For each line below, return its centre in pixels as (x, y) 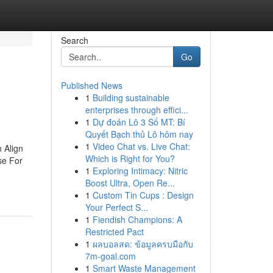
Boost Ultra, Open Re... (130, 183)
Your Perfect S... (116, 207)
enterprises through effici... (136, 110)
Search (74, 40)
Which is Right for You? (130, 158)
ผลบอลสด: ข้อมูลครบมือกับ (143, 244)
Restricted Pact (114, 232)
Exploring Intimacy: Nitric (140, 171)
